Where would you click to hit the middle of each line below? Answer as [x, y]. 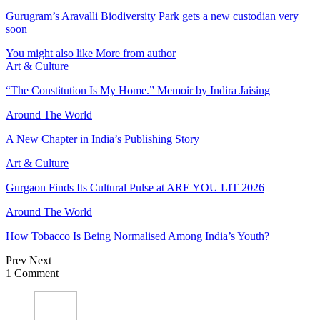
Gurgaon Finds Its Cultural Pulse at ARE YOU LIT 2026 [135, 188]
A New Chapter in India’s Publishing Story [102, 139]
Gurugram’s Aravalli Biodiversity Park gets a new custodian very [152, 16]
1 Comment [32, 274]
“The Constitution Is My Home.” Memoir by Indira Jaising [138, 91]
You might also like [49, 54]
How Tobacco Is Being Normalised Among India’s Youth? [137, 236]
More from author [136, 54]
